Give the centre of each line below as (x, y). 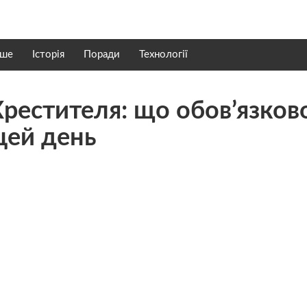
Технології (163, 54)
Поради (102, 54)
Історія (48, 54)
